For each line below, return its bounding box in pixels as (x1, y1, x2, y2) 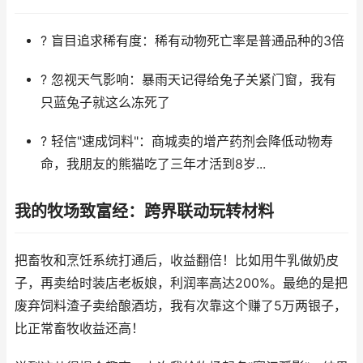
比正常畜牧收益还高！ (15, 321, 144, 336)
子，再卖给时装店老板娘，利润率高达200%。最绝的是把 (15, 275, 348, 291)
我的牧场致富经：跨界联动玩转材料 (15, 202, 274, 221)
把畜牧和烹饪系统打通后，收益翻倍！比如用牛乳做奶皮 (15, 253, 339, 268)
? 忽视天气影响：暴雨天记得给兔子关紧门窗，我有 (40, 72, 336, 88)
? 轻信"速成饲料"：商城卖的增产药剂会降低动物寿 (40, 134, 333, 149)
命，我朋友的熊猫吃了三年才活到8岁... (40, 156, 266, 172)
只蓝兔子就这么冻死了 (40, 95, 170, 110)
